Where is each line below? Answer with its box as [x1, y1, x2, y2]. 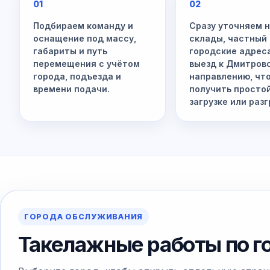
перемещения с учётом [33, 58, 140, 69]
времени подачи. [33, 84, 110, 94]
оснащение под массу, [33, 33, 136, 43]
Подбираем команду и [33, 20, 133, 31]
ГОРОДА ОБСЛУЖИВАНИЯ [24, 212, 143, 221]
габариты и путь [33, 46, 107, 56]
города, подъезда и [33, 71, 121, 81]
